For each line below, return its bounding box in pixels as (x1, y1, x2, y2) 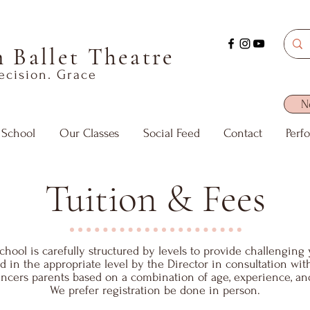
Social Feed (143, 127, 200, 140)
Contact (224, 127, 262, 140)
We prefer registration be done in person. (49, 284, 260, 297)
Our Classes (59, 127, 119, 140)
